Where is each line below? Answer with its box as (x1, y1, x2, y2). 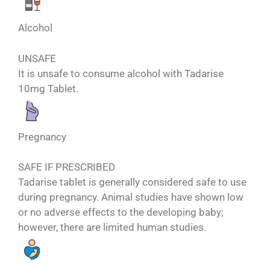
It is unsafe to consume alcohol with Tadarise (18, 67, 224, 80)
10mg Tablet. (18, 82, 78, 95)
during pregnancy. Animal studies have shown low (18, 191, 243, 204)
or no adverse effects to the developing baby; (18, 206, 224, 219)
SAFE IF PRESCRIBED (18, 161, 115, 174)
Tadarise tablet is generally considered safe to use (18, 176, 246, 189)
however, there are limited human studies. (18, 221, 206, 234)
